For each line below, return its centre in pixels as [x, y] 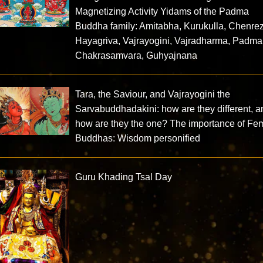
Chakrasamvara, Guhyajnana [136, 56]
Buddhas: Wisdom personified [138, 139]
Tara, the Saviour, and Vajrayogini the [153, 95]
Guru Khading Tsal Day [124, 177]
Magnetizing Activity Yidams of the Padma [162, 12]
